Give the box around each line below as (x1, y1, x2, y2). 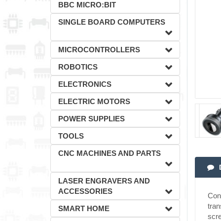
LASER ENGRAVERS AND (58, 177, 150, 185)
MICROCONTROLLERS (58, 45, 140, 54)
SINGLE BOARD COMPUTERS (58, 18, 165, 26)
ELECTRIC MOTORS (58, 97, 130, 106)
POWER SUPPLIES (58, 114, 125, 123)
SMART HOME (58, 204, 110, 213)
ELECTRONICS (58, 80, 111, 88)
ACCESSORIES (58, 187, 112, 195)
